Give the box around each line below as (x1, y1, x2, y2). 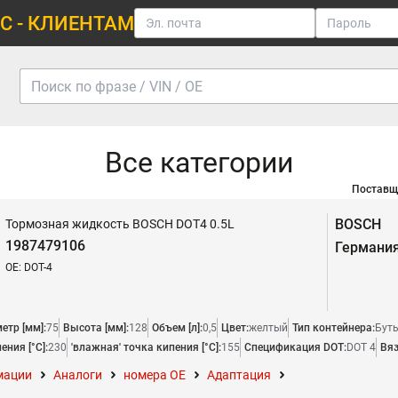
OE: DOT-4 (5, 261, 52, 274)
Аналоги (53, 368, 102, 382)
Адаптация (207, 368, 271, 382)
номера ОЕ (123, 368, 186, 382)
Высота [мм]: (63, 322, 129, 334)
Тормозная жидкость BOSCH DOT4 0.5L (5, 217, 235, 231)
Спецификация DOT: (244, 341, 346, 354)
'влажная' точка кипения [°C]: (71, 341, 221, 354)
